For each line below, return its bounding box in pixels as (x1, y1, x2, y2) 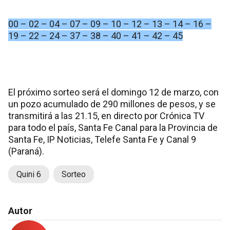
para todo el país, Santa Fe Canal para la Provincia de (8, 122, 218, 133)
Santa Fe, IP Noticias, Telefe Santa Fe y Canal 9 (8, 133, 196, 145)
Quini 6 (16, 169, 41, 179)
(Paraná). (8, 145, 44, 157)
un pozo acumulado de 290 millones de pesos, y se (8, 98, 216, 109)
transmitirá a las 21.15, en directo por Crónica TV (8, 110, 204, 121)
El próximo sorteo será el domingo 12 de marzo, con (8, 86, 219, 98)
